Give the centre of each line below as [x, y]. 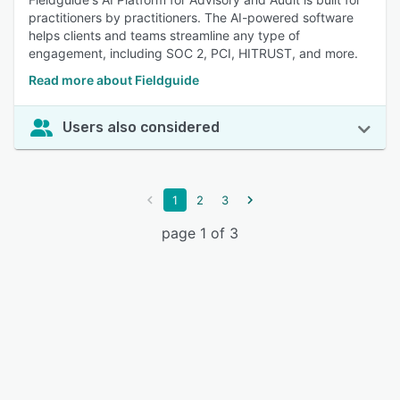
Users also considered [141, 127]
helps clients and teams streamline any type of [164, 35]
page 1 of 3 [200, 233]
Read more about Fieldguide [114, 80]
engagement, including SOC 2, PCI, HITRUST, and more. [193, 53]
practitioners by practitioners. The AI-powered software [191, 17]
